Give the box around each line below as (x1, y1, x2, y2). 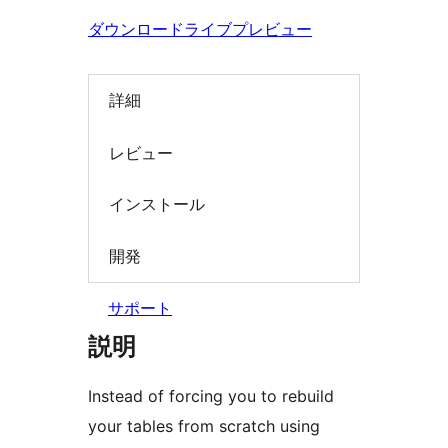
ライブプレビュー (184, 19, 312, 39)
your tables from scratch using (88, 416, 320, 437)
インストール (109, 194, 205, 215)
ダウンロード (88, 19, 184, 39)
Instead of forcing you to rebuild (88, 386, 334, 407)
